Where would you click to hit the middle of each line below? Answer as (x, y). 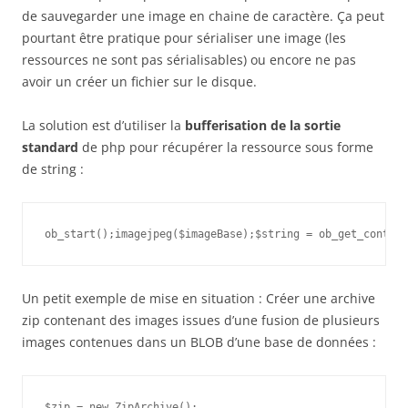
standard (50, 147)
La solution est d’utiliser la (103, 125)
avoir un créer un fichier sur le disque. (139, 82)
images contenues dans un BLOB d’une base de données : (199, 342)
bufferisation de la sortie (263, 125)
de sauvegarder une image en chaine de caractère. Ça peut (203, 16)
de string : (53, 169)
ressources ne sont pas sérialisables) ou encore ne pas (189, 60)
